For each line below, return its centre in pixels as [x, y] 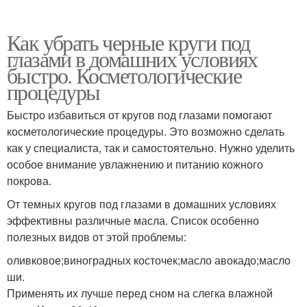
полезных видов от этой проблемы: [97, 236]
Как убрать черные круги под [128, 42]
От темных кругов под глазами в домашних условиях [142, 204]
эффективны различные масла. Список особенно [133, 220]
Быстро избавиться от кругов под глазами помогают [139, 114]
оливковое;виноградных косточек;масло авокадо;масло [149, 260]
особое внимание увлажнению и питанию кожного [135, 164]
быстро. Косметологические [124, 75]
